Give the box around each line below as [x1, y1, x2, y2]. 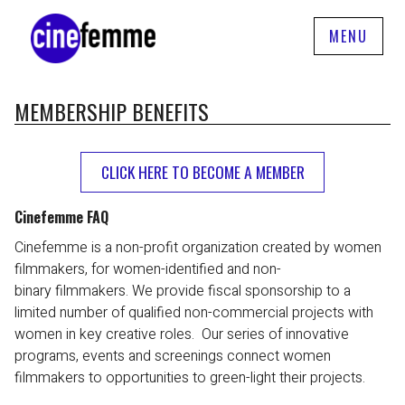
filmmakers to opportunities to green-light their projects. [14, 366, 369, 389]
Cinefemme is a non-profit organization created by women [14, 236, 381, 259]
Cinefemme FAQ [14, 205, 108, 228]
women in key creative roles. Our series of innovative [14, 323, 349, 345]
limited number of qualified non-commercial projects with [14, 301, 373, 324]
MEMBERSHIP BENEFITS [14, 95, 209, 127]
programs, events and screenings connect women [14, 344, 331, 367]
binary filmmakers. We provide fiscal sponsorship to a [14, 279, 351, 302]
